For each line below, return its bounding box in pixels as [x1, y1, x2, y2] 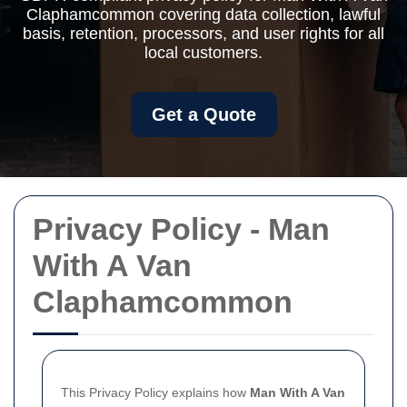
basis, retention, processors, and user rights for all [23, 25, 384, 43]
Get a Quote [151, 104, 256, 124]
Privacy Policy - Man [33, 212, 330, 246]
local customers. [144, 44, 263, 62]
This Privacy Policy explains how [61, 385, 250, 400]
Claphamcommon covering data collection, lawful [26, 5, 381, 24]
